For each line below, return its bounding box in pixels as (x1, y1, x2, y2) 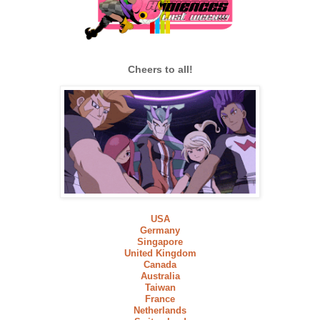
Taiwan (144, 281, 176, 293)
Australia (140, 270, 180, 281)
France (145, 293, 175, 304)
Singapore (137, 236, 183, 247)
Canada (144, 259, 176, 270)
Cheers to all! (127, 63, 193, 75)
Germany (140, 224, 180, 236)
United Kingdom (124, 247, 196, 259)
